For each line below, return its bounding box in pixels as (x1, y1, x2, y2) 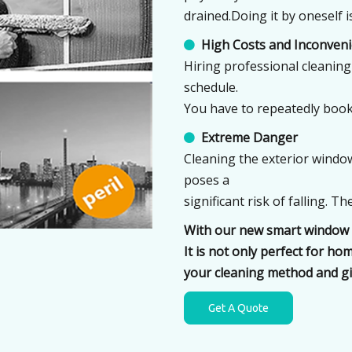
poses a (184, 171, 229, 189)
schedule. (184, 79, 238, 96)
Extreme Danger (198, 129, 298, 146)
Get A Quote (208, 302, 269, 314)
